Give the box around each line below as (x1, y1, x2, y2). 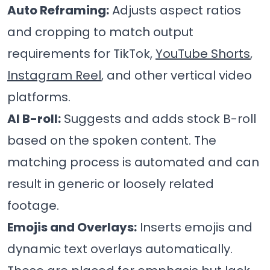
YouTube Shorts (155, 45, 250, 63)
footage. (7, 197, 59, 215)
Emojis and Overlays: (7, 219, 137, 236)
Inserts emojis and (137, 219, 253, 236)
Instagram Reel (7, 67, 101, 84)
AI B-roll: (7, 110, 61, 128)
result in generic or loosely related (7, 175, 214, 193)
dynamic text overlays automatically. (7, 240, 233, 258)
